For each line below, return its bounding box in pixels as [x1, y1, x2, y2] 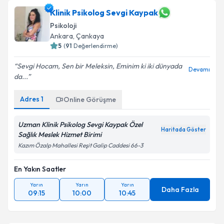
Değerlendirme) [73, 42, 118, 49]
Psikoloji [50, 21, 76, 30]
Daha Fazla [161, 185, 199, 194]
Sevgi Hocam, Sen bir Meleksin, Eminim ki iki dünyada [17, 61, 182, 70]
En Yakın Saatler [14, 164, 66, 173]
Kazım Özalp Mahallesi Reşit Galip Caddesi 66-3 [18, 141, 143, 149]
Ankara [50, 31, 73, 40]
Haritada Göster [161, 126, 206, 133]
